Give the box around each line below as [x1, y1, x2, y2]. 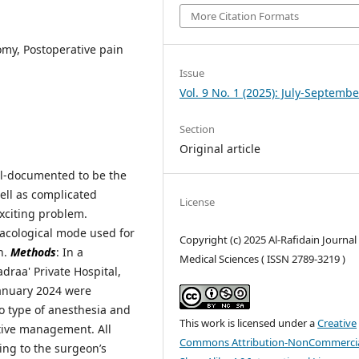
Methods [10, 244, 56, 260]
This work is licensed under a [179, 316, 318, 331]
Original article [179, 141, 261, 157]
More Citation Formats [191, 9, 300, 24]
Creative [317, 316, 357, 331]
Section [179, 122, 216, 137]
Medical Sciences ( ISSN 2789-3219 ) [179, 252, 346, 267]
